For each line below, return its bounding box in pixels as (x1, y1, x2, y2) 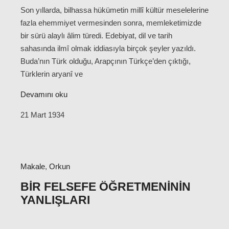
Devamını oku (20, 90, 67, 99)
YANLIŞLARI (20, 194, 90, 207)
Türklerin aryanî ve (20, 70, 83, 79)
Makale (20, 162, 45, 171)
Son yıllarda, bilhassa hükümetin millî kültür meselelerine (20, 6, 209, 15)
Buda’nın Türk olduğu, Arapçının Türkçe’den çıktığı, (20, 57, 191, 66)
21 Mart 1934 (20, 110, 64, 120)
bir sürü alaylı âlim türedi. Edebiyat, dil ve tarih (20, 31, 172, 40)
